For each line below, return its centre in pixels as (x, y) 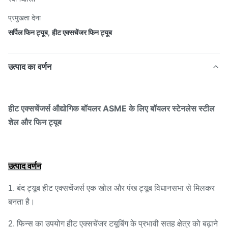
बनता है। (22, 202)
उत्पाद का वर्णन (30, 67)
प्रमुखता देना (24, 18)
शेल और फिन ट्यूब (35, 122)
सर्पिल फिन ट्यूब (28, 32)
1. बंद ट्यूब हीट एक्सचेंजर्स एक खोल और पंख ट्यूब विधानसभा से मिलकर (111, 188)
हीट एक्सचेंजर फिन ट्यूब (82, 32)
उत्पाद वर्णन (25, 166)
